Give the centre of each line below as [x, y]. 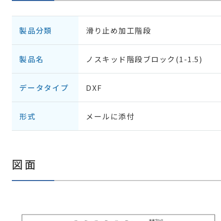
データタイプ [44, 88]
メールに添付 [110, 116]
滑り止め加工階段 [118, 30]
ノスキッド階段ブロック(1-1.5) [144, 59]
